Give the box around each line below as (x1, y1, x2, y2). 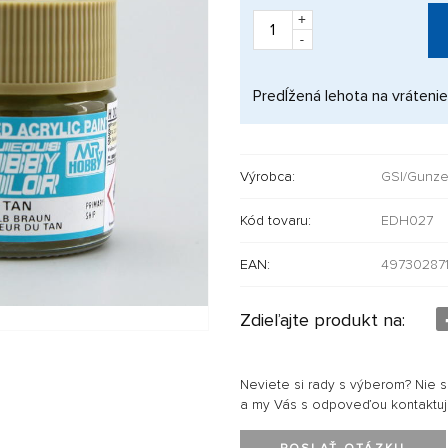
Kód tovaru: (239, 211, 311, 229)
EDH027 (380, 211, 433, 229)
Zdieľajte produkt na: (239, 308, 410, 331)
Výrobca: (239, 167, 295, 185)
